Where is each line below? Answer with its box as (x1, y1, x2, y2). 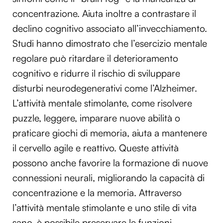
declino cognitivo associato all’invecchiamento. (12, 22, 207, 35)
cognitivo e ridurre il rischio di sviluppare (12, 67, 180, 80)
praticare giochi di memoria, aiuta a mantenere (12, 127, 207, 139)
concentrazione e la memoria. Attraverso (12, 187, 182, 199)
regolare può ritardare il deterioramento (12, 52, 178, 65)
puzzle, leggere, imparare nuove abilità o (12, 112, 180, 124)
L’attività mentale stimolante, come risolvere (12, 97, 192, 110)
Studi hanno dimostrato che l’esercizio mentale (12, 37, 207, 50)
